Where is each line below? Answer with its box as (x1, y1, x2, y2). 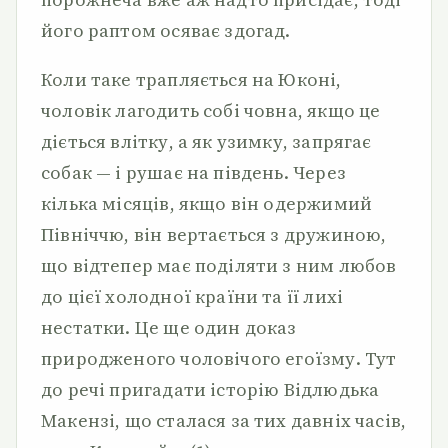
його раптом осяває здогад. (41, 18, 291, 43)
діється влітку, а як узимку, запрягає (41, 129, 372, 154)
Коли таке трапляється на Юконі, (41, 67, 342, 92)
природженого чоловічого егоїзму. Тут (41, 346, 397, 371)
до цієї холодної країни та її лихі (41, 284, 344, 309)
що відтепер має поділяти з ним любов (41, 253, 397, 278)
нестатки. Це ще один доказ (41, 315, 297, 340)
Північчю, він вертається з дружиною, (41, 222, 387, 247)
